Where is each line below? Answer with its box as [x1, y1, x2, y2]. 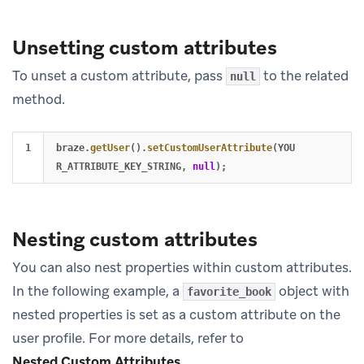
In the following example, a [12, 281, 183, 300]
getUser [90, 141, 130, 154]
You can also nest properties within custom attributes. [12, 258, 352, 276]
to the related [260, 66, 349, 84]
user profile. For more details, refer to [12, 328, 244, 347]
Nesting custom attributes [12, 226, 258, 252]
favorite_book [187, 284, 271, 298]
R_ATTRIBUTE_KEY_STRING [56, 160, 181, 172]
